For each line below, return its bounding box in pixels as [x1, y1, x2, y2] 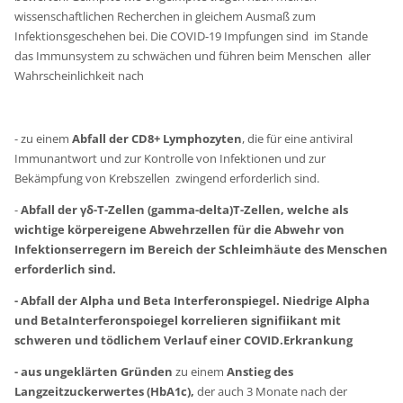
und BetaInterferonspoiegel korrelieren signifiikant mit [14, 311, 342, 328]
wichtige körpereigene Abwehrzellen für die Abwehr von [14, 220, 345, 237]
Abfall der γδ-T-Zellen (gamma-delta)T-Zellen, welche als [21, 201, 349, 218]
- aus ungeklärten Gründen [14, 363, 176, 380]
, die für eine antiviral [242, 130, 354, 147]
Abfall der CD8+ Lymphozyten [72, 130, 243, 147]
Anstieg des [224, 363, 294, 380]
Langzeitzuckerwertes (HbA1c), [14, 382, 198, 399]
